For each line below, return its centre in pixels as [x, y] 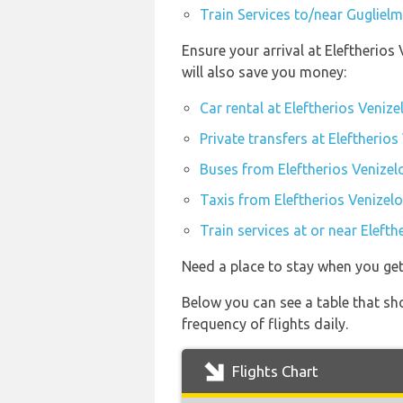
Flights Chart [273, 371]
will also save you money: [264, 72]
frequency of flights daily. [265, 324]
